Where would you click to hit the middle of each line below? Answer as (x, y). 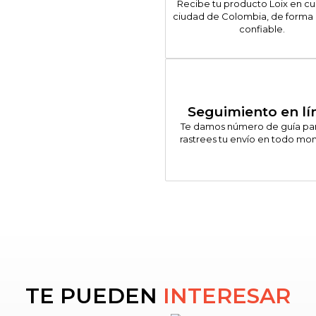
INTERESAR (227, 296)
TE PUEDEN (94, 296)
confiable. (262, 29)
